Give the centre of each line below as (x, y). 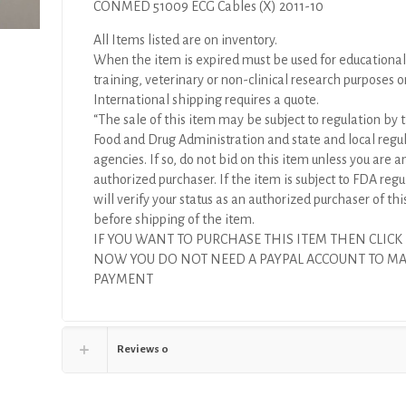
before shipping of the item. (174, 219)
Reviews (139, 349)
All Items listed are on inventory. (186, 40)
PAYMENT (124, 279)
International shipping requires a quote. (207, 100)
